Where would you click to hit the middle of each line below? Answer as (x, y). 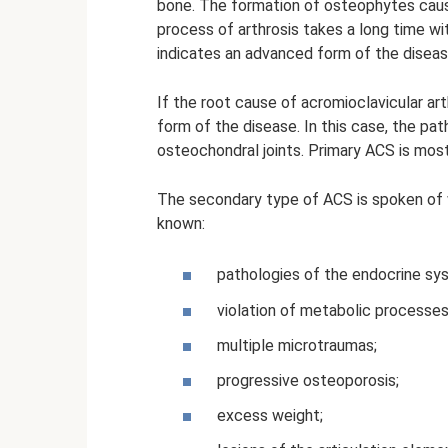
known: (181, 224)
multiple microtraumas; (295, 345)
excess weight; (268, 416)
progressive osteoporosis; (306, 380)
